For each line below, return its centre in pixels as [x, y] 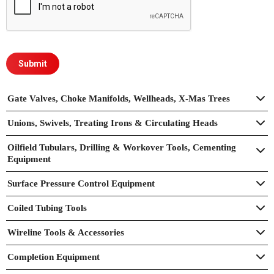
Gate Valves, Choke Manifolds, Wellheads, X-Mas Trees [119, 98]
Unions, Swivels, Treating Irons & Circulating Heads [113, 123]
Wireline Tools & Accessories [66, 232]
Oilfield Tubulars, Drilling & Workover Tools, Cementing [122, 147]
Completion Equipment [54, 257]
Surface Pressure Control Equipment [81, 183]
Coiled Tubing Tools [47, 208]
